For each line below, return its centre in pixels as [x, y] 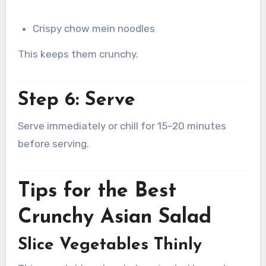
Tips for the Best [97, 191]
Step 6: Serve [76, 101]
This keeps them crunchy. [78, 54]
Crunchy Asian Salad [114, 217]
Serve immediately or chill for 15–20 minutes [122, 126]
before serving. [53, 143]
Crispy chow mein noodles [94, 28]
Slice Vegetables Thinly [110, 246]
